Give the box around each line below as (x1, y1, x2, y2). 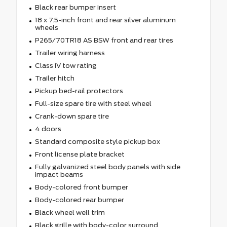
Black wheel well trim (34, 208, 105, 216)
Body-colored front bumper (34, 183, 128, 191)
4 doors (34, 125, 61, 133)
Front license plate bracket (34, 150, 125, 158)
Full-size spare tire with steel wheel (34, 99, 152, 107)
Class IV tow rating (34, 61, 97, 69)
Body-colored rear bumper (34, 196, 124, 204)
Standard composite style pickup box (34, 137, 160, 145)
